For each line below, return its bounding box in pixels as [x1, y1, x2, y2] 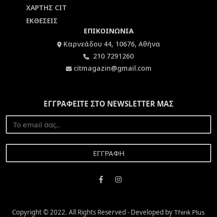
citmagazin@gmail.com [73, 63, 152, 73]
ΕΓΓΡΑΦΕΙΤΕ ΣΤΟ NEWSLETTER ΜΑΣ [44, 99, 173, 109]
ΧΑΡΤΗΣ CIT [26, 2, 67, 12]
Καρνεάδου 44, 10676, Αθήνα [63, 39, 160, 49]
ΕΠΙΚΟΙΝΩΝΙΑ [83, 26, 134, 36]
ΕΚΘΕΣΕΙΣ [26, 16, 58, 26]
